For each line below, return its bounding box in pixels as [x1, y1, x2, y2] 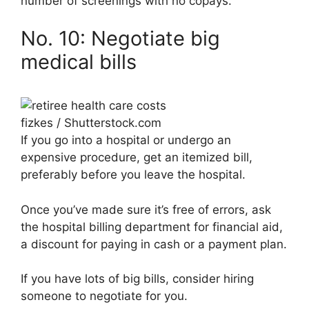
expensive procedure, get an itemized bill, [21, 150, 252, 165]
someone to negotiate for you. [21, 289, 188, 303]
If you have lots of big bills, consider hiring [21, 272, 254, 286]
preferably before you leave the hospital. [21, 168, 246, 182]
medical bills [21, 50, 137, 74]
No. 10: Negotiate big [21, 26, 220, 51]
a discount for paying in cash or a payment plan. [21, 237, 287, 251]
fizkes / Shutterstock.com [21, 116, 161, 130]
